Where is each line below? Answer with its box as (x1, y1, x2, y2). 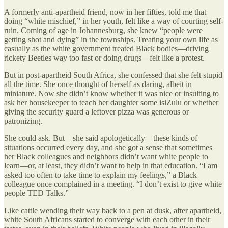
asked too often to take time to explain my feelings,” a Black (4, 170, 197, 179)
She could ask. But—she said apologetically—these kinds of (4, 133, 197, 142)
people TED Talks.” (4, 188, 69, 197)
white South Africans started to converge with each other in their (4, 215, 210, 224)
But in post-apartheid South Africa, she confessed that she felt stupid (4, 70, 222, 79)
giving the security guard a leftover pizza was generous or (4, 107, 189, 116)
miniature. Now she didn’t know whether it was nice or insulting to (4, 89, 219, 98)
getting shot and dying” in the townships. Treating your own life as (4, 35, 218, 44)
